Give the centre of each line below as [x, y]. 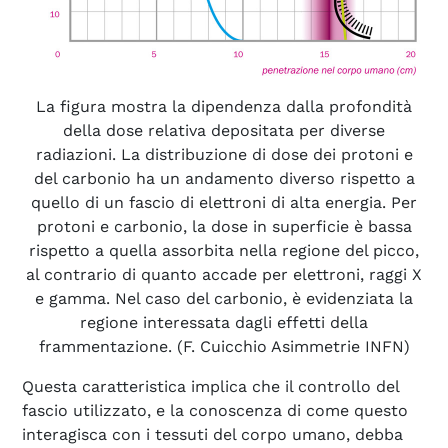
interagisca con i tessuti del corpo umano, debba [212, 434]
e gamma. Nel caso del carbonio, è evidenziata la [224, 298]
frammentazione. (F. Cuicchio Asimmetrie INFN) [224, 346]
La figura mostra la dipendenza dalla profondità [224, 106]
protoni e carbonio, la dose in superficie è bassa [224, 226]
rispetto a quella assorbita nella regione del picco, [224, 250]
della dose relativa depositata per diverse [224, 130]
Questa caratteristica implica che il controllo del [210, 386]
